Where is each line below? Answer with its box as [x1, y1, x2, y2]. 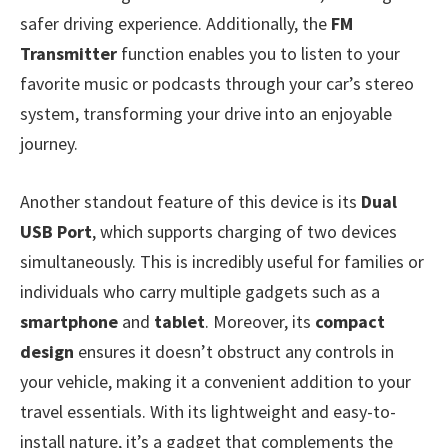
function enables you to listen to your [117, 41, 400, 65]
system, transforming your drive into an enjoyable [20, 101, 392, 125]
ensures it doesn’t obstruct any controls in [74, 339, 394, 363]
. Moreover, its [205, 309, 315, 333]
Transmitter [20, 41, 117, 65]
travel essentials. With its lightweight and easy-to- [20, 399, 396, 423]
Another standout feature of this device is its [20, 189, 361, 213]
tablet [154, 309, 205, 333]
